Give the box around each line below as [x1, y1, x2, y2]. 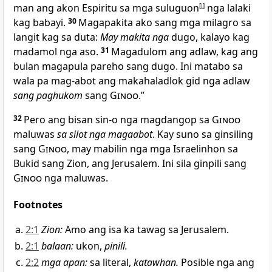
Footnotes [13, 198, 63, 212]
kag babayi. [13, 16, 68, 30]
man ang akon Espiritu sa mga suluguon [13, 1, 199, 15]
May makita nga [100, 30, 169, 44]
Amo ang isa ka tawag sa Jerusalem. [63, 223, 229, 237]
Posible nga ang [178, 256, 254, 270]
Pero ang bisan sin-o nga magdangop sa [24, 113, 212, 127]
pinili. [104, 239, 127, 253]
